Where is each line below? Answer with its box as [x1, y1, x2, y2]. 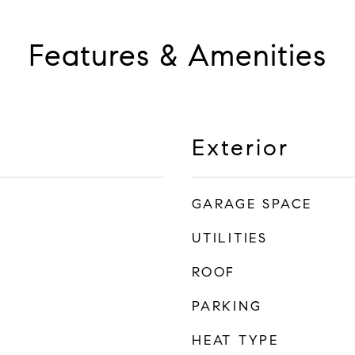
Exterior [192, 133, 289, 162]
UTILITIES [192, 230, 268, 246]
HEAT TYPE [192, 332, 279, 349]
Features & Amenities [29, 37, 326, 74]
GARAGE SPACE [192, 196, 312, 212]
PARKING [192, 298, 262, 315]
